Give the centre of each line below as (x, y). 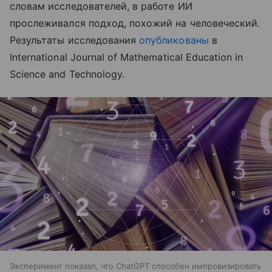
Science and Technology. (69, 74)
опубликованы (174, 40)
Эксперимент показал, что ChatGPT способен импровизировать (135, 266)
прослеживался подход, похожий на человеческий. (135, 23)
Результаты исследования (75, 40)
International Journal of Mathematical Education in (127, 57)
